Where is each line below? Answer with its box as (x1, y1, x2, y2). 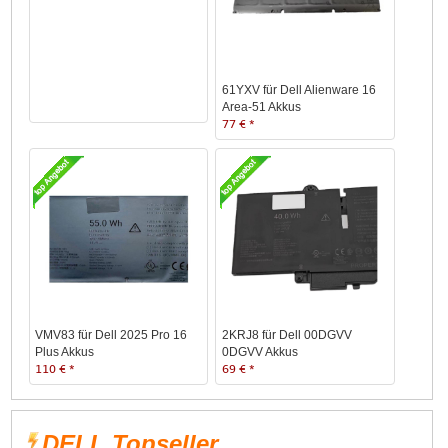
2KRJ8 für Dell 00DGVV (221, 328, 352, 343)
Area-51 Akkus (221, 100, 301, 115)
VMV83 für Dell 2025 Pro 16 (35, 328, 188, 343)
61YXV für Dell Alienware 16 (221, 83, 376, 98)
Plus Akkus (35, 345, 95, 360)
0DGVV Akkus (221, 345, 298, 360)
